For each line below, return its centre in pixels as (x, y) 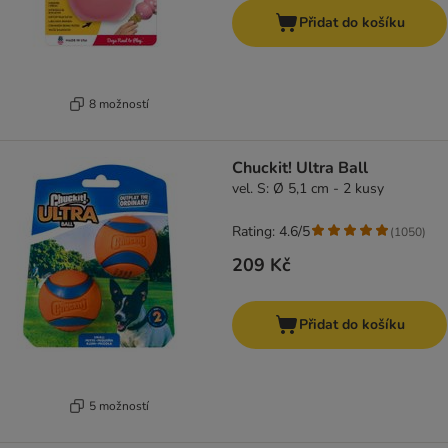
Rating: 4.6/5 (271, 232)
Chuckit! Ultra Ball (300, 168)
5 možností (118, 405)
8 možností (118, 103)
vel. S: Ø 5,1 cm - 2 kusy (308, 189)
